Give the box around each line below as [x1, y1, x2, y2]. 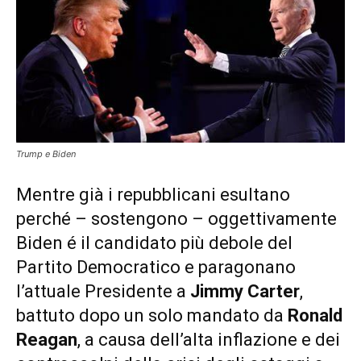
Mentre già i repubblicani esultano [16, 184, 290, 205]
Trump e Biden [16, 147, 76, 160]
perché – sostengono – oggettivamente [16, 208, 337, 229]
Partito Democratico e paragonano [16, 256, 296, 277]
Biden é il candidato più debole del [16, 232, 293, 253]
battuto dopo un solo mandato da [16, 305, 288, 326]
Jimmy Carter [190, 280, 300, 301]
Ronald [288, 305, 342, 326]
